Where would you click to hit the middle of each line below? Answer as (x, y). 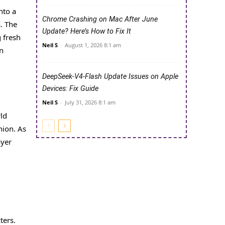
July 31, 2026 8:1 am (90, 102)
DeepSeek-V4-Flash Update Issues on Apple (110, 77)
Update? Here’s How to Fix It (87, 32)
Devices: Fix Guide (70, 89)
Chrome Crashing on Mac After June (100, 20)
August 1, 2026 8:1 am (93, 45)
